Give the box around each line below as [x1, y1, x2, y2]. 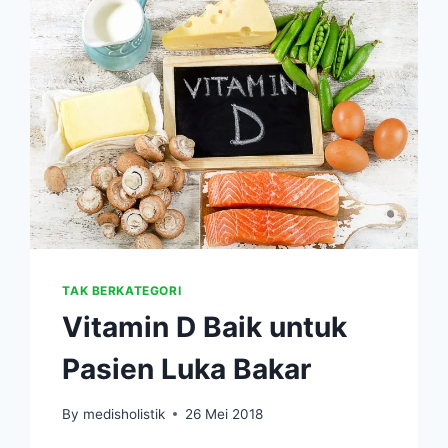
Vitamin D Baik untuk [62, 309, 348, 344]
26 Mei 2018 [184, 405, 263, 422]
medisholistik [82, 405, 165, 422]
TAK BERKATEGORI [62, 282, 182, 298]
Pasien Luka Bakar [62, 351, 312, 386]
